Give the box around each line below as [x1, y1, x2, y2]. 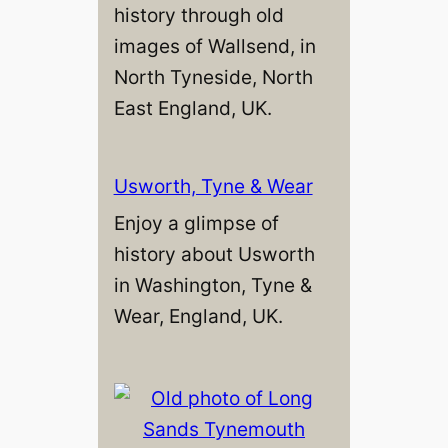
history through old [113, 2, 284, 27]
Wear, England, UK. [113, 303, 283, 328]
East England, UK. [113, 95, 272, 120]
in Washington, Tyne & [113, 272, 312, 297]
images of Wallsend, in [113, 33, 316, 58]
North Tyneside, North [113, 64, 313, 89]
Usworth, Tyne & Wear [113, 173, 313, 198]
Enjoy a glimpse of [113, 210, 279, 235]
